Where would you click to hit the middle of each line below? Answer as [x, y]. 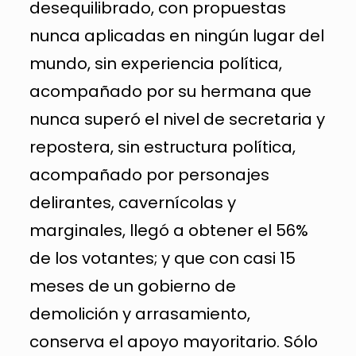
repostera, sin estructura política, [162, 147]
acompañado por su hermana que [170, 91]
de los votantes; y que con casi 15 [162, 258]
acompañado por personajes [149, 174]
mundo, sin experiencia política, [155, 63]
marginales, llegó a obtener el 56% [168, 230]
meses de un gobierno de [132, 286]
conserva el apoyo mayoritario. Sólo [173, 341]
